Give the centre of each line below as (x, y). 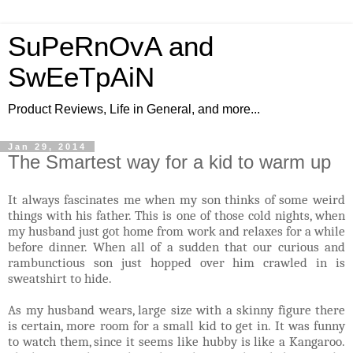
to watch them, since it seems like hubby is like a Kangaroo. (176, 341)
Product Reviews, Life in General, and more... (134, 109)
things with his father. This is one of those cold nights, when (176, 215)
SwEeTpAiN (81, 77)
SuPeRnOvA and (111, 46)
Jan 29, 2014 (47, 147)
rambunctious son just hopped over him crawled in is (176, 262)
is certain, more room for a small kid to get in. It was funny (176, 325)
